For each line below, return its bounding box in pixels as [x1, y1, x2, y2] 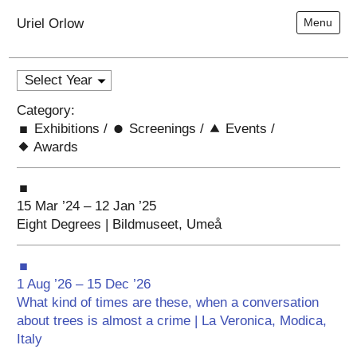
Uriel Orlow [17, 15, 84, 31]
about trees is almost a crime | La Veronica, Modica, [17, 312, 328, 328]
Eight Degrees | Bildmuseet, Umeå [17, 217, 222, 233]
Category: [17, 103, 76, 119]
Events [222, 121, 268, 137]
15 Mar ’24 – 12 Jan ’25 [17, 198, 157, 214]
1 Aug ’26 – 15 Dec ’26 [17, 276, 151, 292]
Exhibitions [30, 121, 100, 137]
